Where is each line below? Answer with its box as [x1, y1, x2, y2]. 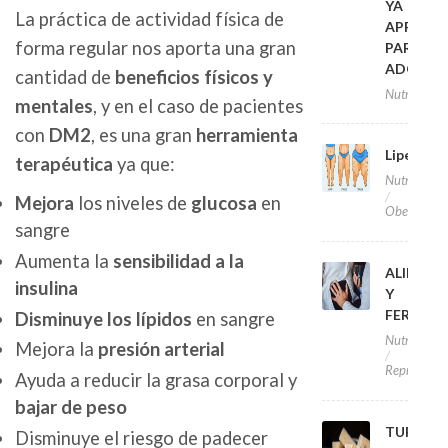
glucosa [191, 192, 257, 215]
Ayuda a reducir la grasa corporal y [15, 368, 297, 391]
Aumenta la [15, 249, 113, 272]
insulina [15, 276, 78, 299]
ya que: [113, 153, 175, 176]
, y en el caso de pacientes [93, 95, 303, 118]
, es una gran [91, 124, 196, 147]
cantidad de [15, 66, 115, 89]
